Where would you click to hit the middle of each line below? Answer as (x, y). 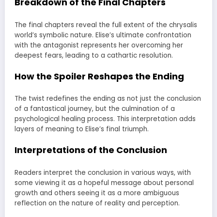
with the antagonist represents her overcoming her (99, 45)
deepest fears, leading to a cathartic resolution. (94, 55)
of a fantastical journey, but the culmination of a (95, 109)
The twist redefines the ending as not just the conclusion (108, 99)
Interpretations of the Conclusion (91, 150)
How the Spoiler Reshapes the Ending (99, 76)
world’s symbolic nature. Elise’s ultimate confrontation (103, 35)
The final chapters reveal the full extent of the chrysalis (106, 25)
